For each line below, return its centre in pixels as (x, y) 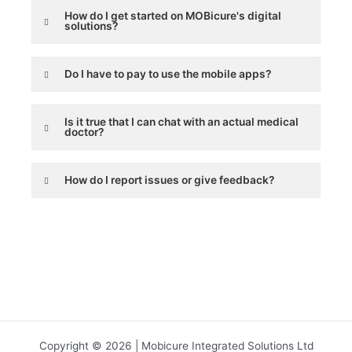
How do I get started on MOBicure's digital (173, 16)
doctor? (84, 132)
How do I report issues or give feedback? (169, 180)
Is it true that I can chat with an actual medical (181, 122)
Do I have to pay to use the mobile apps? (168, 74)
